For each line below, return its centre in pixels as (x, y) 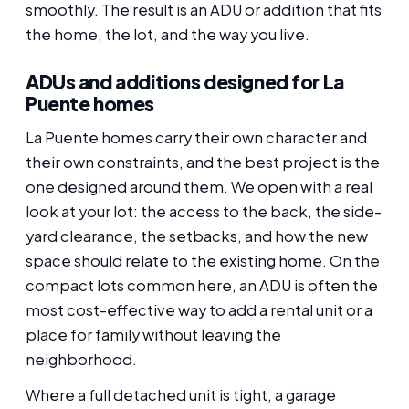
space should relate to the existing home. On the (203, 261)
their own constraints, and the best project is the (203, 163)
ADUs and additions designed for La (185, 81)
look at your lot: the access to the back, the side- (204, 212)
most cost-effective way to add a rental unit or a (199, 310)
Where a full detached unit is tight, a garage (181, 395)
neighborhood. (81, 360)
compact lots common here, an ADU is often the (202, 286)
